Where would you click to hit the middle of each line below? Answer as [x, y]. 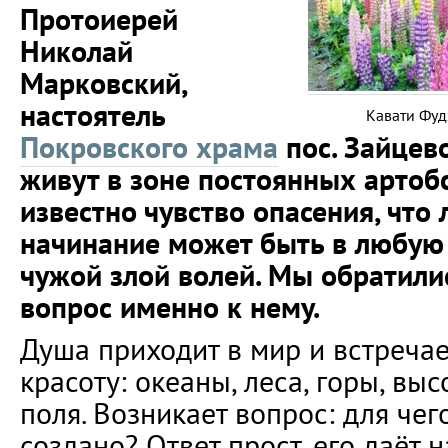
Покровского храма [149, 147]
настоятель [92, 115]
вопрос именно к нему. [170, 307]
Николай [76, 51]
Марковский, [103, 83]
